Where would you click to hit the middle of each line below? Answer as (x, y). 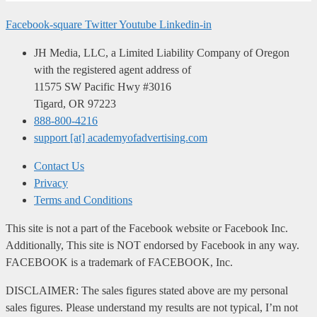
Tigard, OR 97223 (75, 104)
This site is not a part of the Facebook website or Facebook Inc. (147, 229)
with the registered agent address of (113, 70)
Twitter (101, 25)
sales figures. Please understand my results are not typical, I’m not (152, 308)
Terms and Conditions (83, 200)
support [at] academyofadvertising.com (121, 138)
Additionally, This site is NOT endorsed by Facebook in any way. (152, 246)
